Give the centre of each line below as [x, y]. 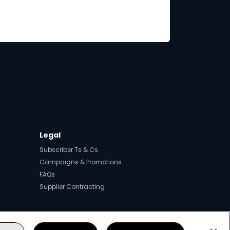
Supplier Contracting [72, 187]
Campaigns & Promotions [81, 162]
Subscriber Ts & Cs [69, 150]
